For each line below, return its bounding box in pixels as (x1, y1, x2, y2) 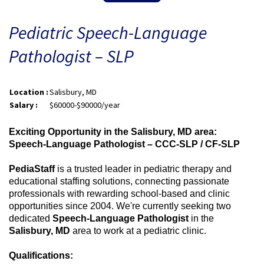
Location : (9, 86, 48, 97)
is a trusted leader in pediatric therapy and (55, 163, 232, 174)
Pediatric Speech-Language (9, 21, 207, 44)
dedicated (9, 213, 52, 223)
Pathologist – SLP (9, 44, 134, 67)
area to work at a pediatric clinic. (70, 225, 206, 236)
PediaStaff (9, 163, 55, 174)
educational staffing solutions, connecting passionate (9, 176, 229, 186)
